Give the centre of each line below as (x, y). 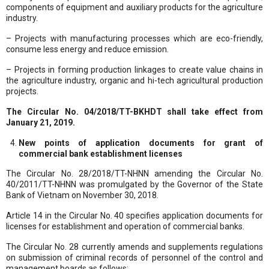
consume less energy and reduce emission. (87, 49)
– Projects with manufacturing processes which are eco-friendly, (134, 38)
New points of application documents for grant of (141, 143)
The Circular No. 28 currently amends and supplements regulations (134, 246)
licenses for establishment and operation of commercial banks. (125, 226)
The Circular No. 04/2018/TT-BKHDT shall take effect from (134, 111)
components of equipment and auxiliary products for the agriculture (134, 7)
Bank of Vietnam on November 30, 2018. (82, 195)
